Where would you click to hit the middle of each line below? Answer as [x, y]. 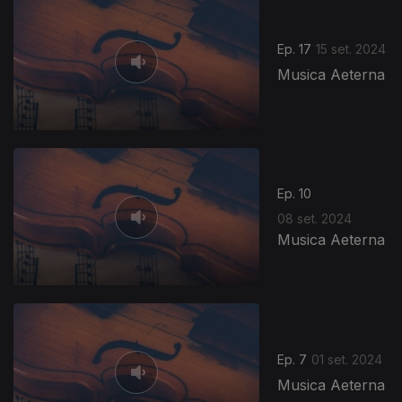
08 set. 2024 [315, 219]
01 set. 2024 [347, 359]
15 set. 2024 [351, 48]
